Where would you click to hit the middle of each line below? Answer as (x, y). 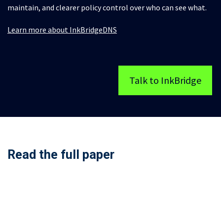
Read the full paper (61, 155)
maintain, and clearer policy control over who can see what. (107, 8)
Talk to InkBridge (165, 80)
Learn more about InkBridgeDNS (62, 30)
